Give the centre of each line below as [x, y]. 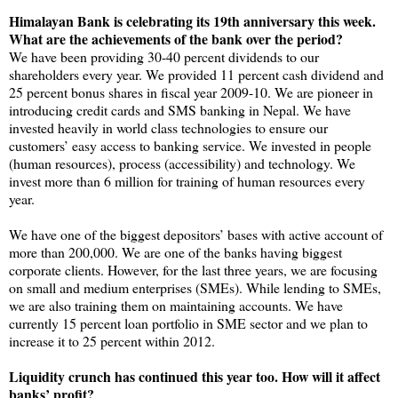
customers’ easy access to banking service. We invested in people [190, 145]
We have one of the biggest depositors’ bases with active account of [196, 234]
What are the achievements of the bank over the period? [176, 38]
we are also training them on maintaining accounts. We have [176, 305]
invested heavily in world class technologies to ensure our [168, 127]
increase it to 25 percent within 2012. [112, 340]
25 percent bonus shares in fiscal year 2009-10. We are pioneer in [191, 92]
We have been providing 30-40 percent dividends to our [164, 56]
